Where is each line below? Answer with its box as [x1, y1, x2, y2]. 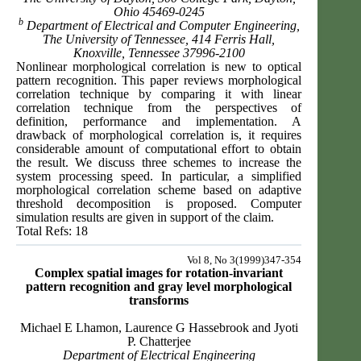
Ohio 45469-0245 [113, 5, 205, 19]
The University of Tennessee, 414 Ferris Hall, [43, 32, 276, 47]
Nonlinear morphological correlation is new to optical [16, 60, 302, 74]
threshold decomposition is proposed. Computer [16, 197, 302, 211]
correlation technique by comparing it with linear [16, 87, 302, 102]
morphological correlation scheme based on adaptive [16, 183, 302, 197]
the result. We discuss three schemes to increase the [16, 156, 302, 170]
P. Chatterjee [127, 334, 191, 349]
